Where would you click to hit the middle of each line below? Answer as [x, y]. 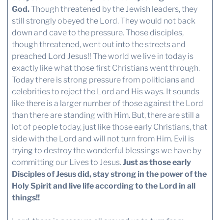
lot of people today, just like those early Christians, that [109, 127]
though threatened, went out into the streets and [98, 45]
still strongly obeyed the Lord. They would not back [103, 21]
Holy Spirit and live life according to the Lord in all [103, 186]
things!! [26, 198]
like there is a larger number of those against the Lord [107, 104]
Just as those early [157, 163]
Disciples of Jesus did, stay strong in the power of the [109, 174]
